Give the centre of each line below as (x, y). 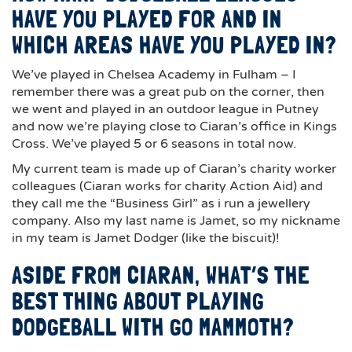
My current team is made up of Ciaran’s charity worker (174, 169)
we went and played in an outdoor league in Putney (165, 109)
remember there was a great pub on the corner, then (168, 92)
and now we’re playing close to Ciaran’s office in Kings (174, 126)
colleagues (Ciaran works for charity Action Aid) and (167, 186)
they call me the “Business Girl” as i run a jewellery (161, 203)
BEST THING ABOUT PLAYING (138, 301)
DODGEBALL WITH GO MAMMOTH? (153, 327)
